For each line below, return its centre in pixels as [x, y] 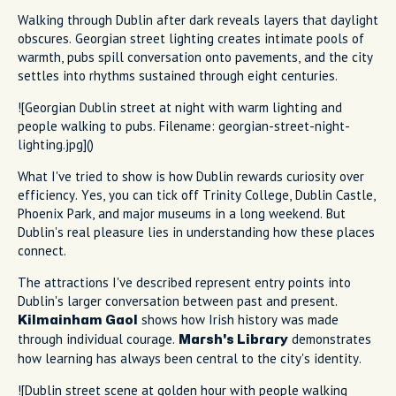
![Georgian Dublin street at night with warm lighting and [180, 107]
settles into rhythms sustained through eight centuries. [178, 75]
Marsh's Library [233, 339]
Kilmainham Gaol [78, 320]
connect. [42, 250]
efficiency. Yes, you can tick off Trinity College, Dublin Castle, [197, 194]
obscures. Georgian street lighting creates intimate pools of [191, 38]
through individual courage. [98, 339]
